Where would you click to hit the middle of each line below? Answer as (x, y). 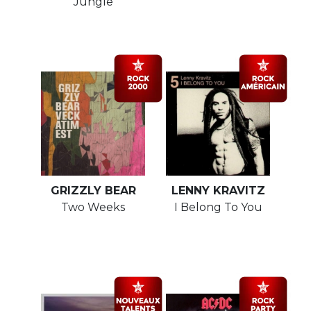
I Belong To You (218, 207)
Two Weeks (93, 207)
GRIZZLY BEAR (93, 191)
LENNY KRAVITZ (218, 191)
